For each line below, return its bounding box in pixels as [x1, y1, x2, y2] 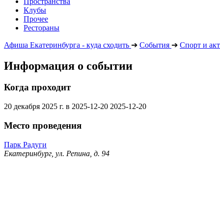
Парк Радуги [4, 140, 47, 149]
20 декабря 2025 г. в [4, 102, 72, 111]
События [139, 40, 169, 49]
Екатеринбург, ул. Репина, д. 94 [4, 149, 110, 158]
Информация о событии [4, 59, 133, 72]
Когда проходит [4, 82, 71, 93]
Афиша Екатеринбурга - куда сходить [4, 40, 129, 49]
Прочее [24, 14, 48, 23]
